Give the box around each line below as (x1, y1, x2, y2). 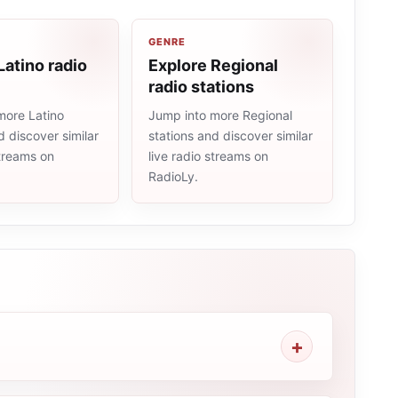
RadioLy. (148, 169, 198, 184)
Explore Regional (148, 56, 278, 75)
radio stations (148, 77, 254, 96)
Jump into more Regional (148, 107, 292, 123)
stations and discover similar (148, 128, 313, 143)
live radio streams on (148, 148, 268, 163)
